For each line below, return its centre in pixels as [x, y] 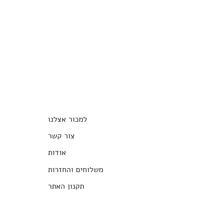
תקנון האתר [66, 186]
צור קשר [61, 136]
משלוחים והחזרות [76, 170]
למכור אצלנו [67, 119]
